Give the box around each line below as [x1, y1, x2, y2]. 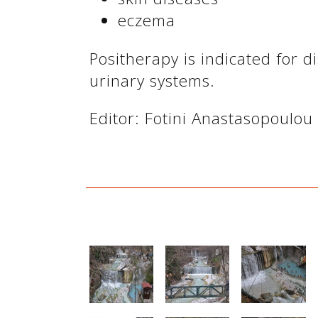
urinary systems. [89, 69, 215, 92]
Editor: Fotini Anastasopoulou [89, 106, 313, 129]
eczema [117, 9, 175, 32]
